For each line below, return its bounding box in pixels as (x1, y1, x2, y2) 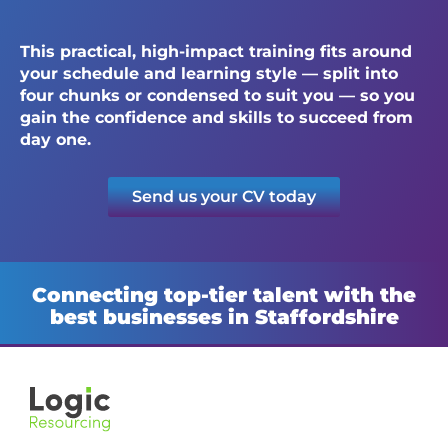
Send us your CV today (132, 186, 316, 206)
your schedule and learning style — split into (20, 63, 398, 83)
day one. (20, 129, 91, 149)
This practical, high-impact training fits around (20, 41, 412, 61)
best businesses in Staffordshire (49, 305, 399, 330)
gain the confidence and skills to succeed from (20, 107, 413, 127)
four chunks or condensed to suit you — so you (20, 85, 415, 105)
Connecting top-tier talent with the (32, 283, 416, 308)
